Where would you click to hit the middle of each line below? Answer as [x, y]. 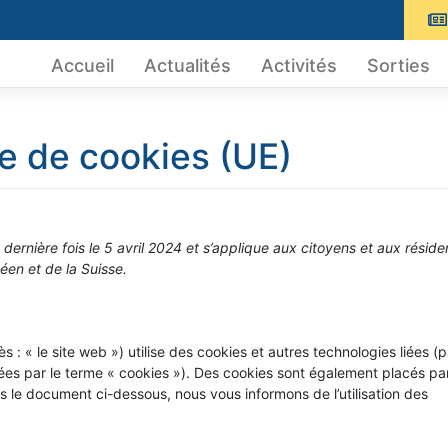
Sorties [398, 66]
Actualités [187, 66]
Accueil [82, 66]
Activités [298, 66]
